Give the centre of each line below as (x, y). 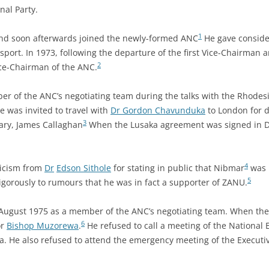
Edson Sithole (84, 168)
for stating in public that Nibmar (178, 168)
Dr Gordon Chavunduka (158, 110)
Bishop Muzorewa (43, 225)
